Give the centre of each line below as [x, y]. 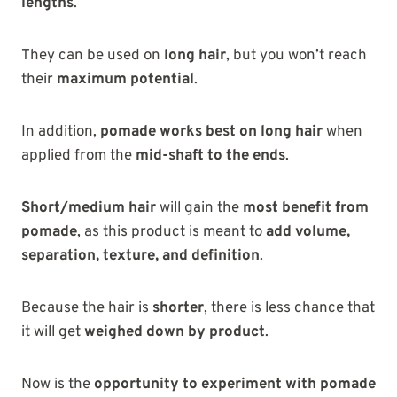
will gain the [199, 209]
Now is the [58, 385]
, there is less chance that [289, 309]
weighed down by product [175, 333]
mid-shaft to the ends [210, 156]
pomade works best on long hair [211, 132]
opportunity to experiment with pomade [235, 385]
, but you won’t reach [296, 56]
